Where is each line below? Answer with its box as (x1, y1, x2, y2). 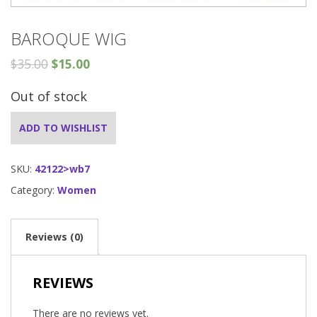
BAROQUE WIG (11, 27, 127, 51)
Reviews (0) (25, 230, 83, 244)
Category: (11, 183, 57, 197)
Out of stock (11, 88, 87, 105)
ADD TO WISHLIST (19, 121, 108, 135)
